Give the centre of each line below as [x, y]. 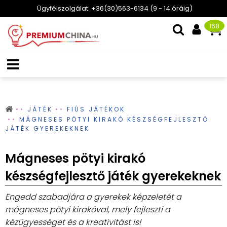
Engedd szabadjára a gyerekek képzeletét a [93, 197]
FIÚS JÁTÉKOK [96, 109]
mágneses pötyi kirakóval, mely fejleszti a [88, 210]
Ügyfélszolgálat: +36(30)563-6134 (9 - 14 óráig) [115, 8]
